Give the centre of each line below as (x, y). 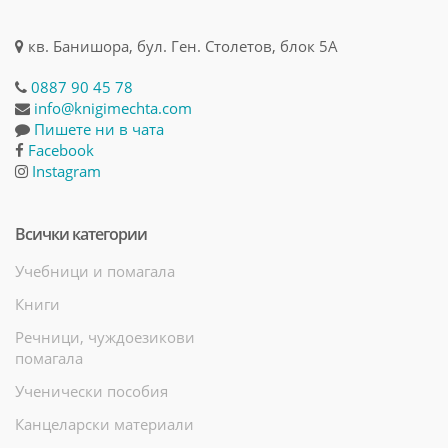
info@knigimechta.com (113, 107)
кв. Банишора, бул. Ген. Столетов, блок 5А (181, 45)
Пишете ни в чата (99, 128)
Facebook (61, 149)
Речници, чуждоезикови (105, 336)
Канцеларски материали (104, 423)
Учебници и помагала (95, 270)
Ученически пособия (91, 390)
